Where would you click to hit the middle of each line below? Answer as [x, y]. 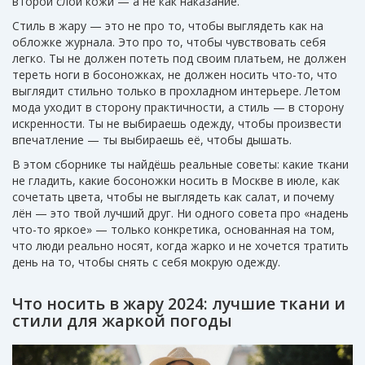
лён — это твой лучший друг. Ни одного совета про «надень [180, 213]
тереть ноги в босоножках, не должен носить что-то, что [175, 75]
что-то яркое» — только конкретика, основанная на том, [174, 230]
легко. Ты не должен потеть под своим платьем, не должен [179, 59]
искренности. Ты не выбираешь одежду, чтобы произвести [177, 124]
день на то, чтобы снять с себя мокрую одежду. [146, 262]
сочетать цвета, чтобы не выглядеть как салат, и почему [173, 197]
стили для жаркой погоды [122, 320]
